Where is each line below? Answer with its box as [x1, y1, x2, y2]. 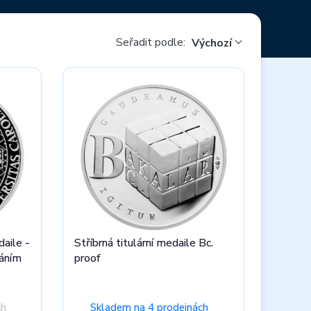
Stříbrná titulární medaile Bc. [74, 235, 214, 251]
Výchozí [191, 35, 232, 51]
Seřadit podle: [115, 34, 188, 50]
